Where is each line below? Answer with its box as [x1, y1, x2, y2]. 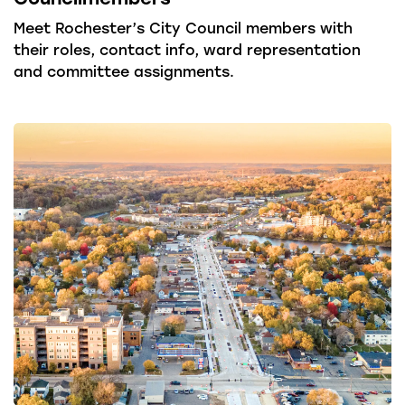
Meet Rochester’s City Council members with [14, 17, 353, 37]
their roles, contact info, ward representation [14, 39, 361, 59]
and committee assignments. [14, 61, 234, 80]
